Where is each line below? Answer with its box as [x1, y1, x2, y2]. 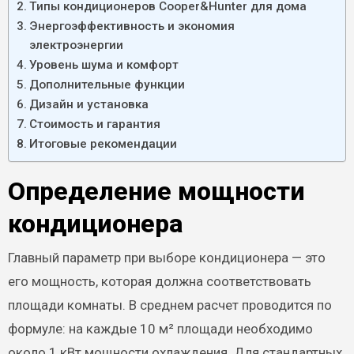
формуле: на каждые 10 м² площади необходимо [7, 320, 313, 337]
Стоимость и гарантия [28, 117, 160, 131]
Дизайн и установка [28, 97, 149, 111]
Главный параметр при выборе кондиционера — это [7, 249, 326, 265]
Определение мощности [7, 176, 305, 206]
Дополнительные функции [28, 77, 185, 92]
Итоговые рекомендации [28, 137, 177, 151]
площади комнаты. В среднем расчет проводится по [7, 296, 332, 313]
